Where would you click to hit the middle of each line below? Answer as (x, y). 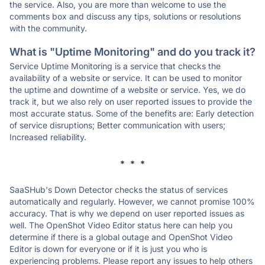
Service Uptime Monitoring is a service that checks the (115, 66)
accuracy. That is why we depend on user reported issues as (127, 213)
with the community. (48, 28)
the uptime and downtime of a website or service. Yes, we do (127, 90)
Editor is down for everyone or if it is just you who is (108, 249)
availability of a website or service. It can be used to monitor (126, 78)
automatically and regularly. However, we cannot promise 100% (132, 201)
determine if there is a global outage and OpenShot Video (121, 237)
